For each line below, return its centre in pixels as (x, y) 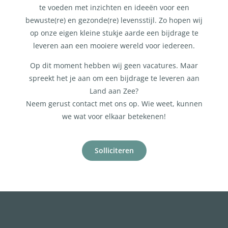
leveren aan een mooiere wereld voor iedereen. (114, 45)
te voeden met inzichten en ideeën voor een (114, 7)
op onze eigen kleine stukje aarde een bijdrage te (114, 33)
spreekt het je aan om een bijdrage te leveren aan (114, 78)
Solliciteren (114, 150)
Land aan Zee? (114, 91)
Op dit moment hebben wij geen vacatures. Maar (114, 66)
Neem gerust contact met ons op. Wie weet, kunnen (114, 104)
